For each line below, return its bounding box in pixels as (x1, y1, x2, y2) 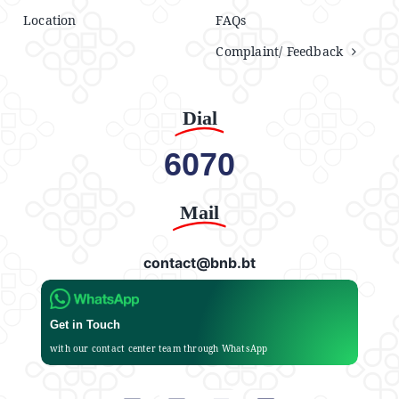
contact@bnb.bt (143, 254, 256, 273)
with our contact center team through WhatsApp (49, 342, 268, 355)
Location (22, 12, 77, 29)
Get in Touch (49, 318, 120, 332)
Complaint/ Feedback (216, 43, 344, 61)
